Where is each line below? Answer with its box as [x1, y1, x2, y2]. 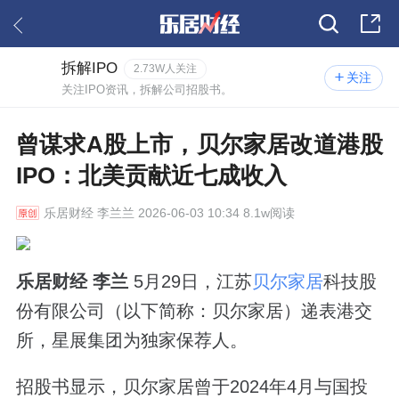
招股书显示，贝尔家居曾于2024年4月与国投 [15, 376, 368, 396]
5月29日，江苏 [127, 271, 252, 291]
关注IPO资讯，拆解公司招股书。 [61, 82, 233, 96]
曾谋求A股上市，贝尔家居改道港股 [15, 130, 384, 158]
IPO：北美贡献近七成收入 [15, 161, 287, 189]
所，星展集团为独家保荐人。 [15, 330, 248, 350]
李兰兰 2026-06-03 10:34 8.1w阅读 [93, 205, 295, 220]
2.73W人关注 [133, 61, 197, 75]
